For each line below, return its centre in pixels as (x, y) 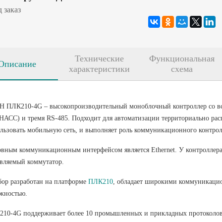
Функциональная (182, 58)
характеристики (99, 69)
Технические (99, 58)
